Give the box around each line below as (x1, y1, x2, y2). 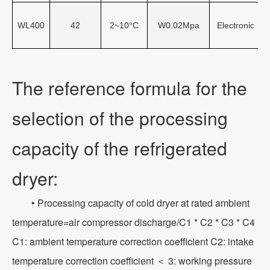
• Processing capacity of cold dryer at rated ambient (12, 195, 250, 210)
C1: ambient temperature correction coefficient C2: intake (12, 234, 254, 248)
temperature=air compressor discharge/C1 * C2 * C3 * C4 (12, 215, 255, 229)
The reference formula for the (12, 74, 247, 101)
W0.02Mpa (157, 20, 199, 30)
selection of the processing (12, 104, 228, 131)
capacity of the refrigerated (12, 134, 227, 161)
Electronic (216, 20, 254, 30)
